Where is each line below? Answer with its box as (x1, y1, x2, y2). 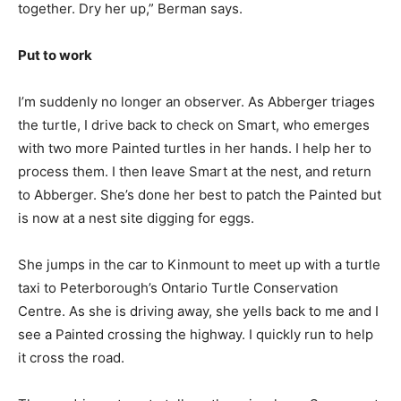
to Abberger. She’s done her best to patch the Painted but (18, 186, 381, 204)
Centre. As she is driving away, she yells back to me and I (18, 303, 379, 320)
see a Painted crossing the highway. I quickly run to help (18, 326, 373, 344)
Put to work (18, 47, 92, 64)
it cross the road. (18, 349, 124, 367)
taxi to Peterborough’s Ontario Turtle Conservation (18, 279, 338, 297)
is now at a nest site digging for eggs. (18, 209, 254, 227)
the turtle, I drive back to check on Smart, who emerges (18, 116, 370, 134)
